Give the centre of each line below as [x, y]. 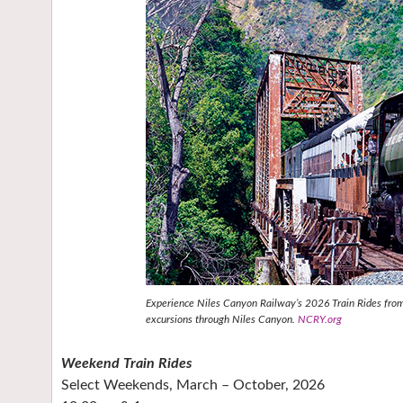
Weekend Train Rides [126, 363]
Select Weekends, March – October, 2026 [193, 385]
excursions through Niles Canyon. [222, 319]
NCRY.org [320, 319]
